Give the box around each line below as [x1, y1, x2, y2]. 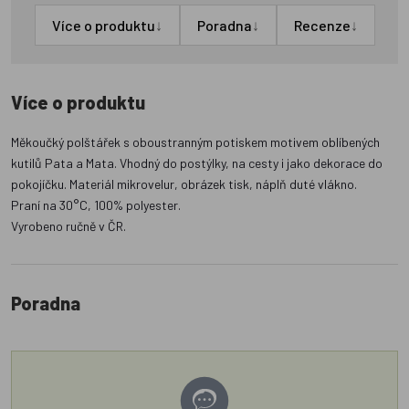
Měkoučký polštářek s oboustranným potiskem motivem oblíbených [11, 134, 380, 151]
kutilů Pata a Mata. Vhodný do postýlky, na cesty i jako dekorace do [11, 155, 383, 172]
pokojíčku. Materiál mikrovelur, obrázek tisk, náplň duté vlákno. [11, 176, 357, 193]
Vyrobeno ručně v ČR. [11, 218, 126, 235]
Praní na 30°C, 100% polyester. [11, 197, 181, 214]
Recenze [293, 16, 351, 35]
